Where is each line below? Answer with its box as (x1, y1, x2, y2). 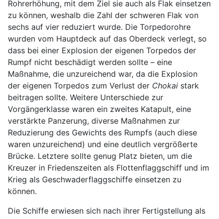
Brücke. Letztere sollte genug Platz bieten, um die (8, 151, 192, 161)
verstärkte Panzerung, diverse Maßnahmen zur (8, 115, 180, 126)
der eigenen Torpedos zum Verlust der (8, 80, 152, 90)
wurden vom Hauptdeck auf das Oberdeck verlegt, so (8, 33, 207, 44)
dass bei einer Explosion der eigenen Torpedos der (8, 45, 196, 55)
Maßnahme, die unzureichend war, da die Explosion (8, 68, 197, 79)
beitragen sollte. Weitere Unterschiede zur (8, 92, 163, 102)
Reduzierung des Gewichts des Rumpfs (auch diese (8, 127, 197, 137)
